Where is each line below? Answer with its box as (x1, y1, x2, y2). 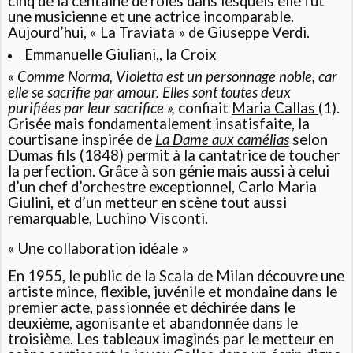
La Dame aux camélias (155, 130, 290, 148)
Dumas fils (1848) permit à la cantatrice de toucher (8, 146, 340, 164)
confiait (175, 98, 232, 117)
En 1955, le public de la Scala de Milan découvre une (8, 267, 345, 285)
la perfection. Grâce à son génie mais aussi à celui (8, 162, 330, 180)
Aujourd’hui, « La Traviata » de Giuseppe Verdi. (8, 23, 310, 41)
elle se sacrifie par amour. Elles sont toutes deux (8, 83, 292, 101)
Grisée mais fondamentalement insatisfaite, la (8, 114, 310, 132)
